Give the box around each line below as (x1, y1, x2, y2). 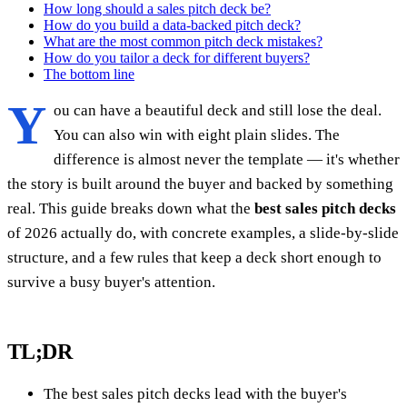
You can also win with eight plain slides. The (54, 125, 340, 144)
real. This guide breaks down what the (7, 199, 254, 217)
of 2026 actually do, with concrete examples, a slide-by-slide (7, 223, 399, 242)
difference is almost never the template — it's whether (54, 150, 400, 168)
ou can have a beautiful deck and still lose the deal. (54, 101, 382, 119)
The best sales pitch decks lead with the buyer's (44, 384, 347, 402)
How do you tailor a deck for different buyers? (44, 49, 310, 65)
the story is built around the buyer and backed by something (7, 174, 393, 193)
